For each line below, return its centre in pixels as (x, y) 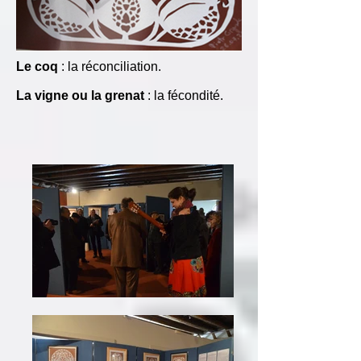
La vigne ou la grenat (82, 95)
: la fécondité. (185, 95)
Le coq (39, 66)
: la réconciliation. (111, 66)
